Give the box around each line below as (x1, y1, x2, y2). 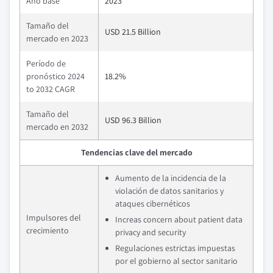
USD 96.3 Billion (105, 115, 161, 126)
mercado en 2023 (26, 33, 88, 44)
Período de (26, 58, 66, 69)
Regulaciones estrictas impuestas (115, 243, 235, 253)
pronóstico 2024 (26, 71, 85, 82)
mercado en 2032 (26, 121, 88, 132)
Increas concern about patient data (115, 214, 243, 225)
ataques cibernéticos (115, 198, 190, 209)
